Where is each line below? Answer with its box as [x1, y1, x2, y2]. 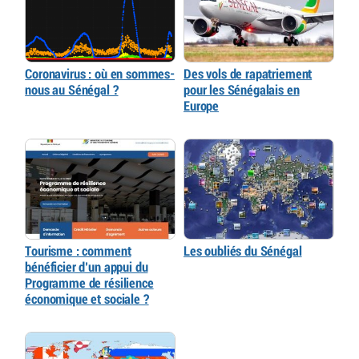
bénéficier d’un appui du [25, 260, 148, 275]
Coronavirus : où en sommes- [25, 67, 175, 82]
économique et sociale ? [25, 292, 149, 307]
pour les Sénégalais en [184, 83, 300, 98]
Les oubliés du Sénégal [184, 244, 302, 259]
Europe [184, 99, 220, 114]
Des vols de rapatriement [184, 67, 313, 82]
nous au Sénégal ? [25, 83, 119, 98]
